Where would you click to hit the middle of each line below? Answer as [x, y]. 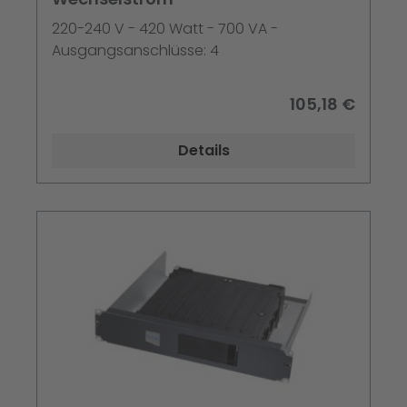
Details [203, 151]
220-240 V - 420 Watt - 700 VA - [165, 29]
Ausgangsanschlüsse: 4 [135, 51]
